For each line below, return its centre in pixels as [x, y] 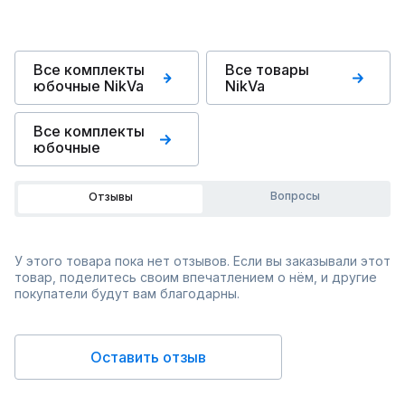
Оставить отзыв [148, 357]
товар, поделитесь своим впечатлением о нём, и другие [196, 277]
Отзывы [110, 197]
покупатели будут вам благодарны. [127, 293]
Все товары [267, 70]
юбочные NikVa [89, 86]
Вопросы [295, 196]
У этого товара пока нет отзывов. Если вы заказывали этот [202, 261]
